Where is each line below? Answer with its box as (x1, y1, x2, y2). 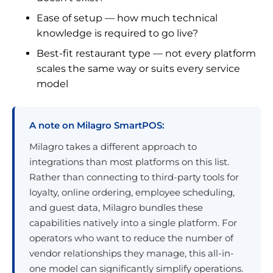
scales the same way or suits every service (37, 62, 240, 74)
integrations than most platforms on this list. (29, 155, 229, 168)
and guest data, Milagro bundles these (29, 201, 203, 213)
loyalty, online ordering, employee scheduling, (29, 186, 235, 198)
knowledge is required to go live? (37, 27, 198, 39)
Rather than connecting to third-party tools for (29, 171, 239, 183)
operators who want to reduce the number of (29, 232, 233, 244)
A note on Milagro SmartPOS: (29, 119, 165, 131)
